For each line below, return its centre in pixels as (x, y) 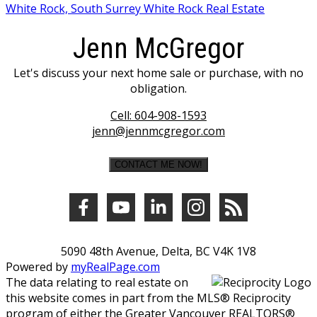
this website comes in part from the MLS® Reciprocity (148, 298)
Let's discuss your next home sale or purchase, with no (158, 73)
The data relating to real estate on (97, 282)
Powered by (38, 266)
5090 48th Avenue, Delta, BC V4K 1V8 (158, 251)
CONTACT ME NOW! (158, 164)
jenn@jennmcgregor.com (158, 131)
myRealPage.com (115, 266)
